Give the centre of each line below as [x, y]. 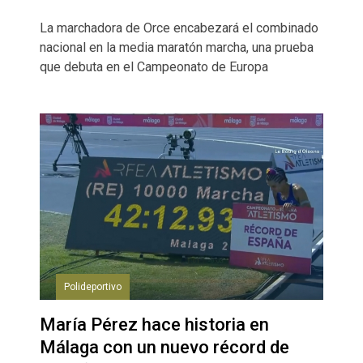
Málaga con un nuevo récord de [164, 347]
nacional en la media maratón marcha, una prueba [177, 48]
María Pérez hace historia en [154, 324]
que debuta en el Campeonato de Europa [154, 67]
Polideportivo [93, 286]
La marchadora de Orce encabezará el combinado [179, 28]
